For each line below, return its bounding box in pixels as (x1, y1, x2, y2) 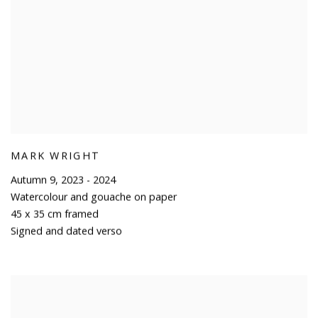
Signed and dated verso (11, 224, 122, 238)
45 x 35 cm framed (11, 207, 99, 221)
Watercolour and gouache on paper (11, 190, 177, 204)
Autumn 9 (11, 172, 55, 187)
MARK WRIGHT (11, 148, 101, 163)
